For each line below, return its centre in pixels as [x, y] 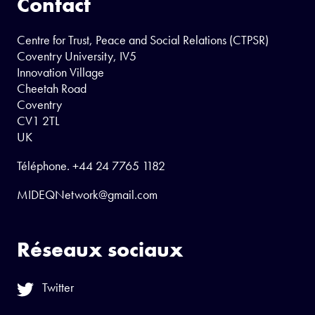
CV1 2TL [38, 120]
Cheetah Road [52, 88]
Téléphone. [45, 165]
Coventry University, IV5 [77, 56]
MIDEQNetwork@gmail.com [87, 194]
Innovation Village [60, 72]
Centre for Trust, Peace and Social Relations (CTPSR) [143, 39]
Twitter [58, 287]
